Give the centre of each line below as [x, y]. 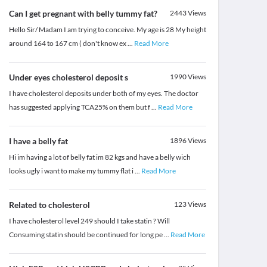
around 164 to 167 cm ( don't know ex [68, 44]
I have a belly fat [38, 141]
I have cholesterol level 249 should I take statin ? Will [89, 221]
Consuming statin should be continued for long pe [86, 235]
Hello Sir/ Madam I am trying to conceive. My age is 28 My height [107, 30]
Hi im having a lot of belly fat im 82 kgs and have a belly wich [100, 157]
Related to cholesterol [49, 205]
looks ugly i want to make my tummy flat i [72, 171]
